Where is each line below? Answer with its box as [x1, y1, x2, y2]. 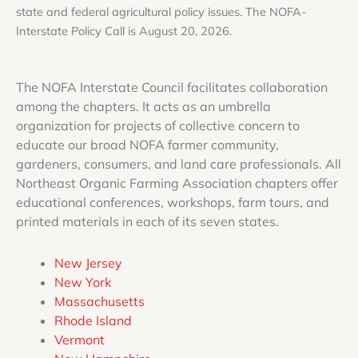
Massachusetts [54, 293, 145, 309]
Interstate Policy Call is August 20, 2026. [16, 23, 232, 39]
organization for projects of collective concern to [16, 117, 300, 133]
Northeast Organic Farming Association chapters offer [16, 175, 338, 191]
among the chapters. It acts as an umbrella [16, 98, 271, 114]
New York [54, 274, 111, 290]
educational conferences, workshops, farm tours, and [16, 194, 329, 210]
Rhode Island [54, 312, 132, 328]
